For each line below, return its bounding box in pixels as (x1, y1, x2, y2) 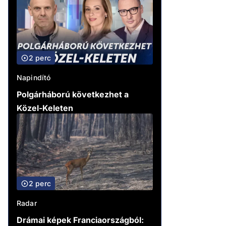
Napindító (17, 73, 51, 82)
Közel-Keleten (17, 103, 73, 114)
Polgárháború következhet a (17, 89, 129, 100)
